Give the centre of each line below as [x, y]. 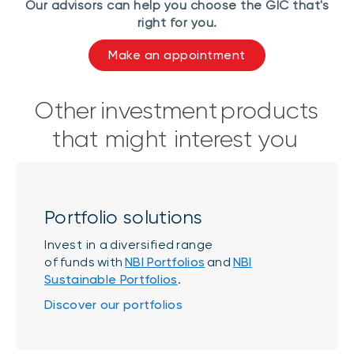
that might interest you [177, 139]
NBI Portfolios [165, 262]
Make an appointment [177, 55]
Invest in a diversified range [129, 245]
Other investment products [177, 111]
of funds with [85, 262]
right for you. [177, 22]
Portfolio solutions [124, 218]
